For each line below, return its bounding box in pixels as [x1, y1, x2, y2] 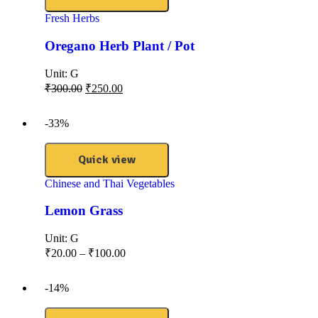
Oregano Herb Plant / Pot [45, 38, 194, 53]
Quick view [78, 152, 136, 167]
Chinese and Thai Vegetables [45, 177, 175, 190]
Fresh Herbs [45, 12, 99, 25]
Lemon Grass [45, 203, 123, 219]
